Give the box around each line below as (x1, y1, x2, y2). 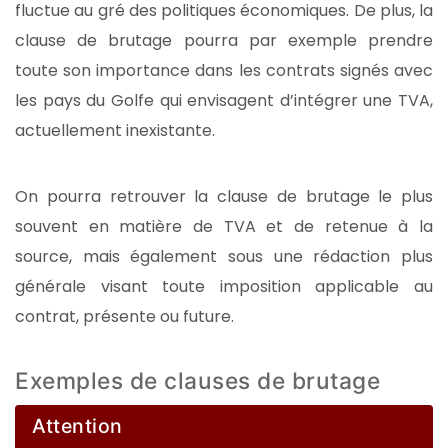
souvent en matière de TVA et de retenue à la (15, 214, 433, 238)
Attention (32, 414, 123, 439)
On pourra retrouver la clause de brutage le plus (15, 184, 433, 208)
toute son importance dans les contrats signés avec (15, 58, 433, 82)
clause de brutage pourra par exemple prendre (15, 28, 433, 52)
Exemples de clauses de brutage (15, 367, 380, 395)
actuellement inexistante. (15, 118, 215, 142)
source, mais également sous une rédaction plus (15, 244, 433, 268)
